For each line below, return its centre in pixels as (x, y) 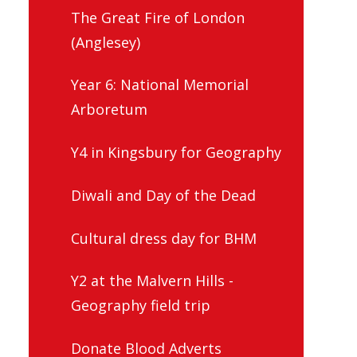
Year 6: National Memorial (160, 85)
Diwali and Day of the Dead (163, 195)
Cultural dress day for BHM (164, 238)
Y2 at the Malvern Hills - (152, 281)
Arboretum (109, 110)
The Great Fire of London (158, 17)
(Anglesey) (106, 42)
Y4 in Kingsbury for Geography (176, 153)
